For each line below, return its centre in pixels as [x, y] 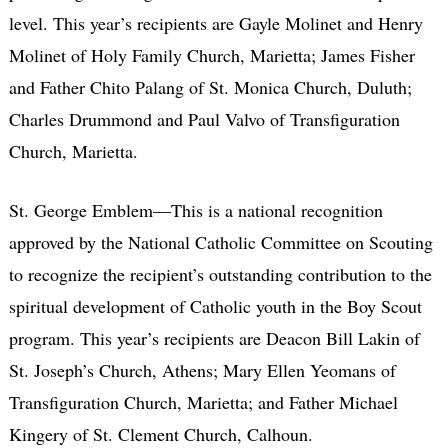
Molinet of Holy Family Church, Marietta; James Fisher [211, 54]
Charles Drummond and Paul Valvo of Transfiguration [204, 118]
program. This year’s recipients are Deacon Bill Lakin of [214, 337]
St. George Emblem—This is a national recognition [195, 209]
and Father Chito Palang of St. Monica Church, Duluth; [210, 86]
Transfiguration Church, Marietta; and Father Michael [203, 401]
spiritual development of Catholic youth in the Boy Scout [215, 305]
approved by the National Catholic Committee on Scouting [220, 241]
